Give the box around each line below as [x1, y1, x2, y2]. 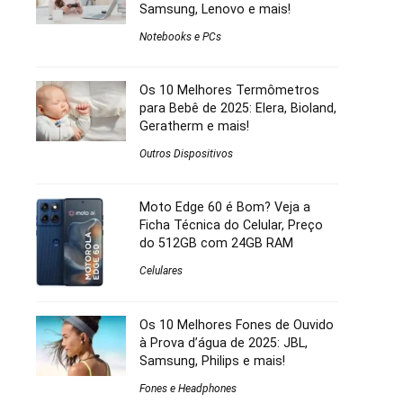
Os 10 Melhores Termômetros [139, 82, 319, 97]
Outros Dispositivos [139, 147, 233, 160]
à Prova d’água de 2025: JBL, [139, 335, 308, 350]
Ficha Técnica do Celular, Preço [139, 217, 323, 232]
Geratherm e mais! [139, 118, 249, 133]
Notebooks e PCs [139, 30, 221, 43]
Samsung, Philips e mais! [139, 353, 285, 368]
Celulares [139, 264, 183, 277]
